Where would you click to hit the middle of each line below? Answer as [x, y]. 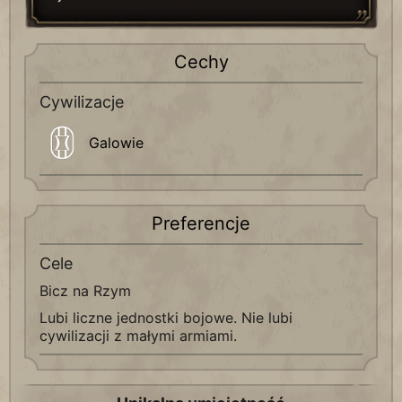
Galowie [116, 143]
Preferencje [201, 223]
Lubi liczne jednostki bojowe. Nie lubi [166, 318]
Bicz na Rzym [85, 291]
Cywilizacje [82, 102]
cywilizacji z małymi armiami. [138, 336]
